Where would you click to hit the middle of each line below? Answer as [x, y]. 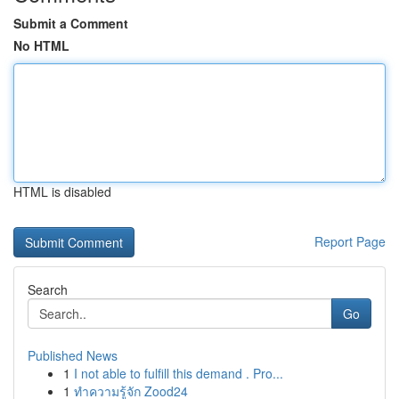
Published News [73, 355]
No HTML [41, 45]
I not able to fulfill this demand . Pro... [179, 373]
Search [48, 289]
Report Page [350, 241]
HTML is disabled [62, 191]
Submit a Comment [71, 23]
